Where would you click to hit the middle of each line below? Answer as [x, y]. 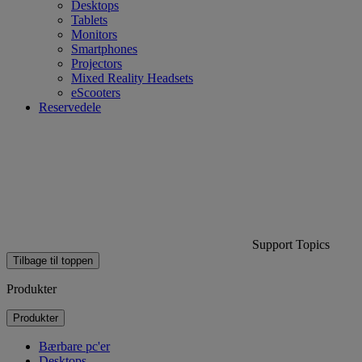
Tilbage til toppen [53, 260]
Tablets [89, 19]
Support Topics [289, 244]
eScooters [96, 92]
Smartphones [104, 48]
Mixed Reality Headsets [132, 78]
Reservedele [70, 107]
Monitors [94, 34]
